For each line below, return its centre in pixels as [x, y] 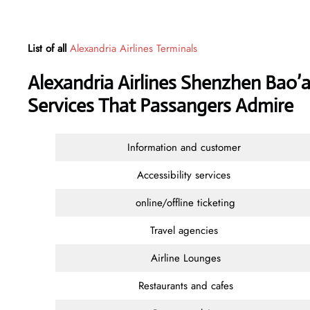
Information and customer [185, 147]
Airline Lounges [185, 258]
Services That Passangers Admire [161, 105]
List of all [49, 48]
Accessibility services [185, 175]
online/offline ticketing [185, 202]
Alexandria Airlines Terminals [134, 48]
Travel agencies [185, 230]
